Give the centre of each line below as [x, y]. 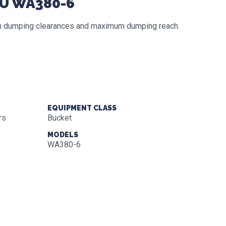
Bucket [59, 118]
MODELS [63, 135]
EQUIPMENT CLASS [82, 108]
